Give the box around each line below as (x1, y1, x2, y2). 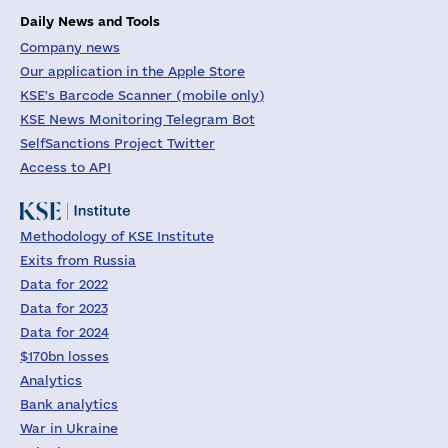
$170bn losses (20, 349, 109, 363)
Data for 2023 (20, 301, 108, 315)
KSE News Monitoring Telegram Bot (20, 112, 255, 126)
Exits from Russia (20, 253, 136, 267)
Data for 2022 (20, 277, 108, 291)
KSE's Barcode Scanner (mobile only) (20, 88, 264, 102)
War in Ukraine (20, 421, 118, 435)
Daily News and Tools (20, 13, 160, 28)
